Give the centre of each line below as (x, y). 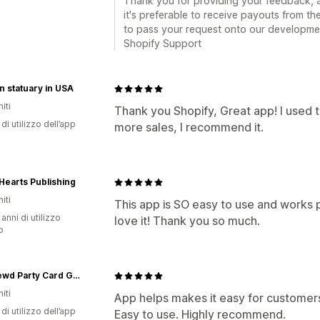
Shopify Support (162, 43)
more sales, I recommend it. (189, 127)
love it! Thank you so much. (187, 221)
